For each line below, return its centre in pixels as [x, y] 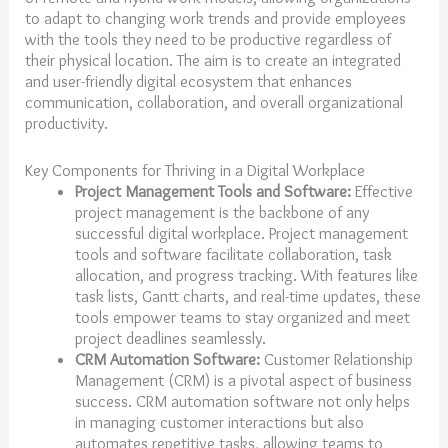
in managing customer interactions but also [219, 421]
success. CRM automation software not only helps [242, 400]
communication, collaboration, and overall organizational [214, 101]
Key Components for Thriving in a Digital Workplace [195, 169]
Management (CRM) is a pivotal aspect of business [243, 379]
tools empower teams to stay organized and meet [242, 316]
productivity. [69, 122]
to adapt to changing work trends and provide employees [216, 17]
